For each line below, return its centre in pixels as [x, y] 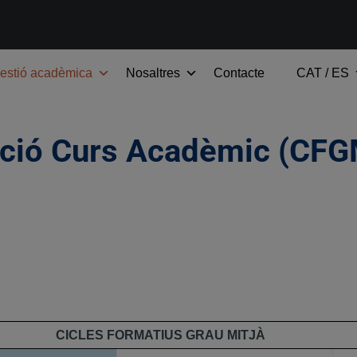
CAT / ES [323, 73]
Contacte [239, 73]
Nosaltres [153, 73]
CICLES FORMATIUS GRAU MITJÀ [161, 335]
